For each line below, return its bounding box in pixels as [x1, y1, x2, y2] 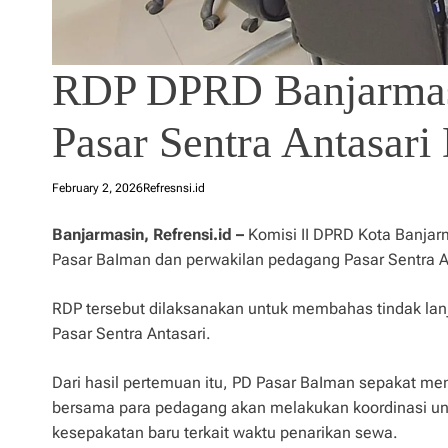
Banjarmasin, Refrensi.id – [52, 224, 244, 244]
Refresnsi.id [143, 180, 205, 195]
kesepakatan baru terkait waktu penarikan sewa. [52, 422, 398, 442]
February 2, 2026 [52, 180, 143, 195]
